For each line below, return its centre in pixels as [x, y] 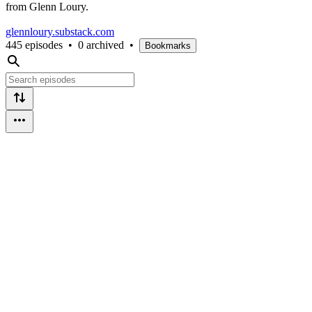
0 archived [101, 45]
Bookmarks [168, 45]
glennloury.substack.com [60, 31]
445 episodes [34, 45]
